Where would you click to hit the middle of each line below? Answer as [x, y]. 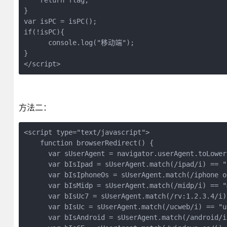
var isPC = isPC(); [60, 21]
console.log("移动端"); [79, 43]
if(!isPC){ [56, 32]
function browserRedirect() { [88, 143]
